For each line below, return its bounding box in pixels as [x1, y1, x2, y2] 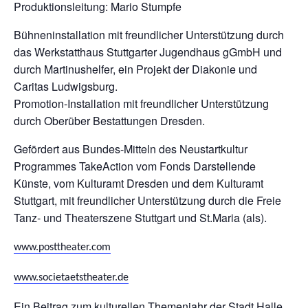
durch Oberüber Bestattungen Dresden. [14, 113, 205, 129]
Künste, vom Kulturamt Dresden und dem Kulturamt [14, 175, 263, 192]
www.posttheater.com [14, 242, 111, 254]
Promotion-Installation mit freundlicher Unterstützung [14, 96, 269, 112]
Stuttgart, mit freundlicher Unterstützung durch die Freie [14, 192, 281, 209]
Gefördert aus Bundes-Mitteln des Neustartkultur [14, 141, 247, 157]
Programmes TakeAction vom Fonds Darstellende [14, 158, 256, 175]
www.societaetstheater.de [14, 272, 129, 284]
